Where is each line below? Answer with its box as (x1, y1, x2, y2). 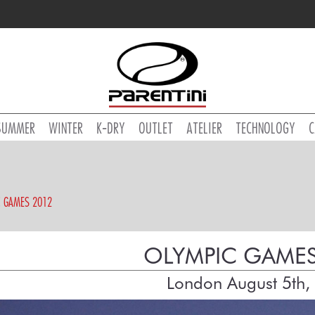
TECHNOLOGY (235, 119, 295, 137)
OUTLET (138, 119, 173, 137)
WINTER (48, 119, 83, 137)
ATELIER (186, 119, 222, 137)
